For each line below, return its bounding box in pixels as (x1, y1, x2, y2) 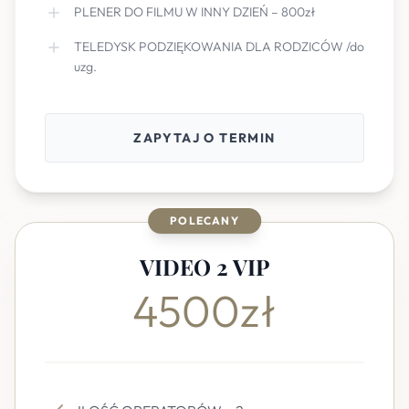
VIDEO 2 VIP (140, 252, 269, 281)
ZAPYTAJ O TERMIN (133, 130, 276, 146)
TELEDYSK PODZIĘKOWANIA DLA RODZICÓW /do (74, 38, 364, 55)
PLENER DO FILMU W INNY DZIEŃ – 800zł (74, 4, 316, 20)
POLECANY (170, 214, 239, 227)
